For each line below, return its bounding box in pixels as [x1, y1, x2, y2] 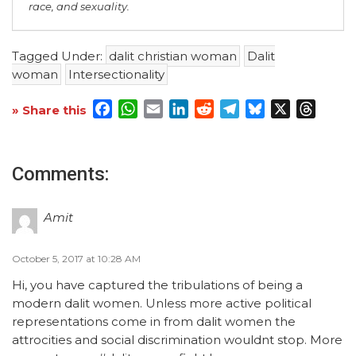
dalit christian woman [109, 48, 237, 64]
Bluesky [265, 100, 316, 116]
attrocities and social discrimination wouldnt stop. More [12, 331, 342, 347]
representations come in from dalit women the [12, 313, 296, 329]
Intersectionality [68, 66, 164, 82]
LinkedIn [188, 100, 244, 116]
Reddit [214, 100, 257, 116]
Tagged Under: [12, 48, 106, 64]
